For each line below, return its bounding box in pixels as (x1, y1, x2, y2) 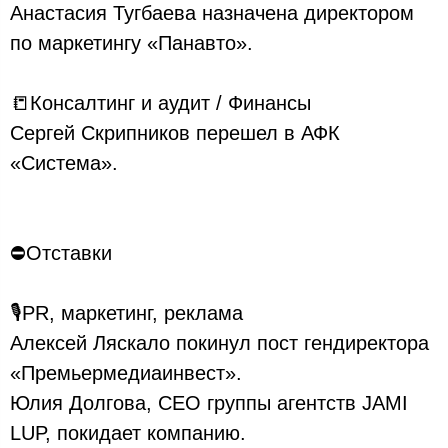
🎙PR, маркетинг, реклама (10, 302, 243, 324)
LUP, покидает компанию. (10, 422, 246, 444)
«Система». (10, 152, 118, 174)
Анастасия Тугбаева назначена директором (10, 2, 414, 24)
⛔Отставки (10, 242, 112, 264)
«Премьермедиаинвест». (10, 362, 242, 384)
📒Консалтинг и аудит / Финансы (10, 92, 311, 114)
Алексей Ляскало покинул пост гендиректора (10, 332, 429, 354)
